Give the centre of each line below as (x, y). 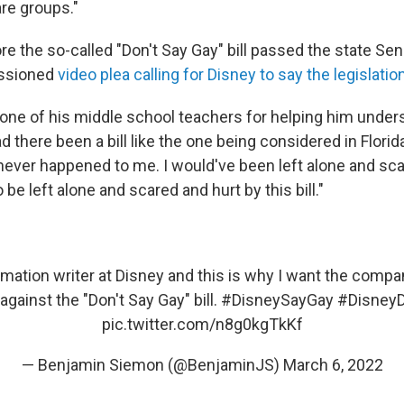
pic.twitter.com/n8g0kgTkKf (202, 324)
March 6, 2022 (333, 365)
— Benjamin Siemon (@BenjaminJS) (152, 365)
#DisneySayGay (277, 300)
